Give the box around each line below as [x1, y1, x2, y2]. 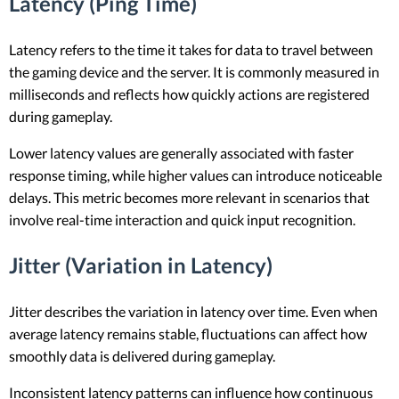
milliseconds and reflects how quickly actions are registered [9, 85, 370, 102]
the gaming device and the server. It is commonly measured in [9, 62, 379, 80]
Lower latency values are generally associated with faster [9, 143, 354, 161]
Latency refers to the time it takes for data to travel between [9, 40, 373, 58]
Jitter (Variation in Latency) [9, 251, 273, 278]
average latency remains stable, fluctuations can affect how [9, 324, 367, 342]
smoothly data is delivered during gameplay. [9, 346, 275, 364]
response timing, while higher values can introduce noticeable [9, 166, 382, 183]
